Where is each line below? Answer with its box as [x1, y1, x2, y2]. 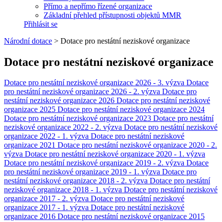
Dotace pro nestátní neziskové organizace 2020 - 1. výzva [25, 150, 205, 159]
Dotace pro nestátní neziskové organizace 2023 [4, 114, 153, 123]
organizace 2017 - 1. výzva [4, 203, 91, 212]
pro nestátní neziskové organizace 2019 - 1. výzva [4, 167, 162, 176]
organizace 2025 [4, 105, 57, 114]
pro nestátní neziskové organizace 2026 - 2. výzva [4, 87, 162, 96]
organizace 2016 [4, 212, 57, 221]
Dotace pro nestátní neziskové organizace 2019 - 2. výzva [4, 159, 186, 167]
